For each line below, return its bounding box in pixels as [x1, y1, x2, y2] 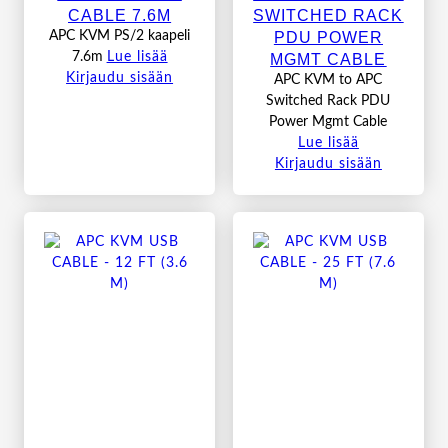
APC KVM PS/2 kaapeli [49, 28, 191, 43]
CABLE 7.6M [68, 5, 172, 24]
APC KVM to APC [274, 72, 383, 87]
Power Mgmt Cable [269, 114, 388, 129]
